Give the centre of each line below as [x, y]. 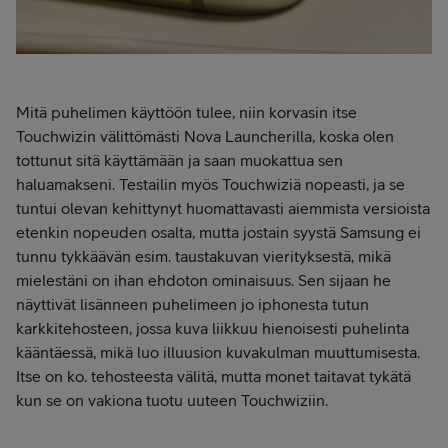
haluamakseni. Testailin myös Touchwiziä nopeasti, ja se [210, 183]
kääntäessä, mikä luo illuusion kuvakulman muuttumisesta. [218, 351]
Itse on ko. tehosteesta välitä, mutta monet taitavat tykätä [213, 375]
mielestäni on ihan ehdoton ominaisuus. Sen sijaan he [203, 279]
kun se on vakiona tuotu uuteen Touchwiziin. [172, 399]
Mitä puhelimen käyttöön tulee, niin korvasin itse [186, 111]
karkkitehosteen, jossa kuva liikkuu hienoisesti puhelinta [212, 327]
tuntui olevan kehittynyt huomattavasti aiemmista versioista [223, 207]
